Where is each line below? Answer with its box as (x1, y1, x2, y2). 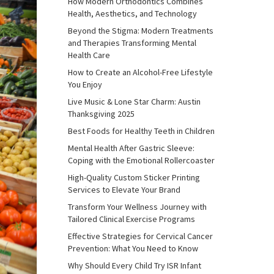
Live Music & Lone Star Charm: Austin (68, 96, 201, 107)
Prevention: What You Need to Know (68, 243, 198, 254)
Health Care (68, 50, 110, 61)
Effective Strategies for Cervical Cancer (68, 231, 213, 242)
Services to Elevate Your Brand (68, 184, 180, 195)
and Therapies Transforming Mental (68, 37, 196, 48)
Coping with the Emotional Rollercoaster (68, 155, 215, 166)
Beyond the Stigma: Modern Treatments (68, 25, 213, 36)
